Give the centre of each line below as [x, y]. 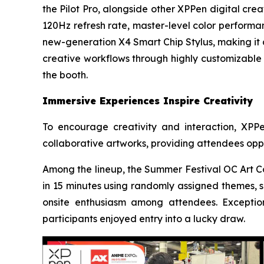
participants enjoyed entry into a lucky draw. [144, 218]
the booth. [65, 75]
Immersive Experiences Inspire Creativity [148, 100]
